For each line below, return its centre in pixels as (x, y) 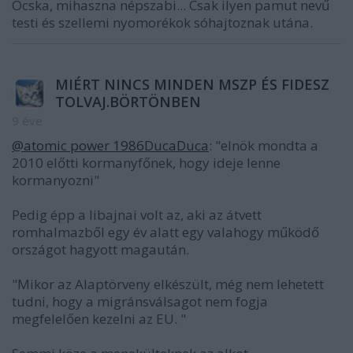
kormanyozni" (56, 180)
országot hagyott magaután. (100, 250)
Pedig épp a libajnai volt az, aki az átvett (137, 215)
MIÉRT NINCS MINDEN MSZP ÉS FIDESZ (192, 85)
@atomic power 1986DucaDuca (110, 146)
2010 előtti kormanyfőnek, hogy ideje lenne (146, 163)
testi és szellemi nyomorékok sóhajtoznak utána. (162, 23)
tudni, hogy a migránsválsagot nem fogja (140, 302)
